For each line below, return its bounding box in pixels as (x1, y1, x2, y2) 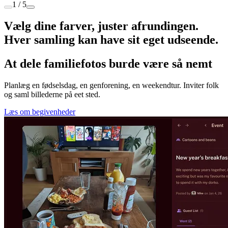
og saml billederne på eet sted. (4, 90, 100, 99)
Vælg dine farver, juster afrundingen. (4, 19, 198, 33)
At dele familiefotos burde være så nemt (4, 56, 212, 70)
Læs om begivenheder (4, 107, 75, 116)
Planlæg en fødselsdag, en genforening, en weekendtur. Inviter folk (4, 80, 219, 90)
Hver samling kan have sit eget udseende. (4, 33, 218, 47)
